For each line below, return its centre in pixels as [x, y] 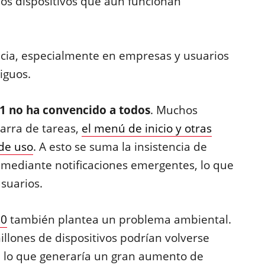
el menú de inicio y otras [146, 128]
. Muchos [174, 110]
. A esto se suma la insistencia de [120, 147]
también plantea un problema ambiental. [119, 219]
